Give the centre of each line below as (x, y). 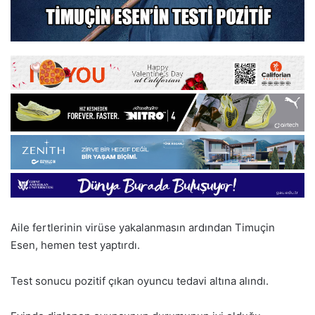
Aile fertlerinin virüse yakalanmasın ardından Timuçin (143, 227)
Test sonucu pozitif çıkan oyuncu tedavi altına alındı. (140, 281)
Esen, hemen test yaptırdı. (75, 245)
